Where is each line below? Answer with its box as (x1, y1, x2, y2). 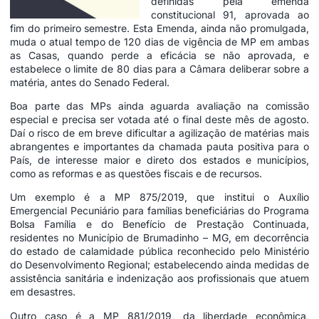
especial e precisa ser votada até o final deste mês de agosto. (10, 113, 309, 125)
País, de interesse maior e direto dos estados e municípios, (10, 153, 309, 166)
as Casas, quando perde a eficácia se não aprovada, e (10, 48, 309, 61)
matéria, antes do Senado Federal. (10, 75, 169, 88)
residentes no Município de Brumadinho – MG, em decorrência (10, 231, 309, 244)
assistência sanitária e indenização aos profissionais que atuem (10, 272, 309, 285)
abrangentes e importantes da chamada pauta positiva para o (10, 140, 309, 152)
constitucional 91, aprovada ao (151, 8, 309, 21)
